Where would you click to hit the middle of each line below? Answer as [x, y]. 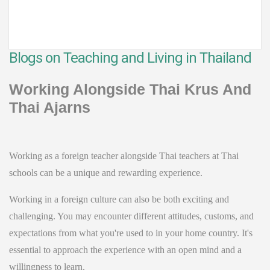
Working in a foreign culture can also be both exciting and [119, 199]
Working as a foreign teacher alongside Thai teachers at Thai [124, 156]
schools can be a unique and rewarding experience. [106, 173]
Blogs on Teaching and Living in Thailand [130, 58]
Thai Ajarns [50, 107]
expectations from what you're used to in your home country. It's [131, 233]
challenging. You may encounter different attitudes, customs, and [131, 216]
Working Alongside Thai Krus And [130, 89]
